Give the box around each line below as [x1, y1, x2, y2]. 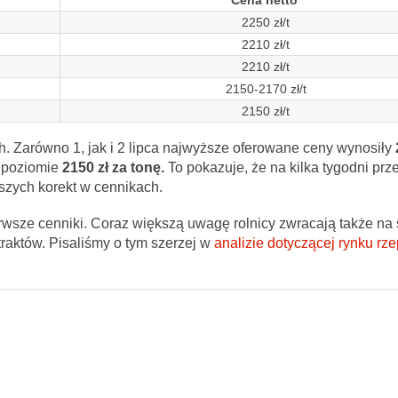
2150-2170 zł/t [225, 82, 306, 97]
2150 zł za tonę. [61, 160, 164, 176]
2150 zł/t [242, 104, 290, 119]
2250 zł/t [242, 15, 290, 30]
